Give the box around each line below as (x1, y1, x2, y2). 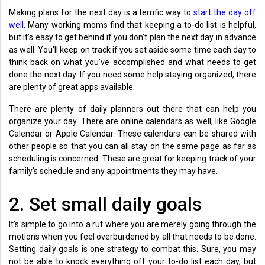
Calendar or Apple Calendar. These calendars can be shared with (9, 128, 256, 138)
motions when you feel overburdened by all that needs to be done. (9, 231, 256, 241)
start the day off (193, 7, 257, 17)
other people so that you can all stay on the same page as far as (9, 141, 256, 151)
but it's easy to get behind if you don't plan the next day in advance (9, 32, 256, 42)
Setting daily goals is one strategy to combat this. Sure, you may (9, 244, 256, 254)
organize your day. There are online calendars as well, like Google (9, 116, 256, 126)
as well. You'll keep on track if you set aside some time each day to (9, 44, 256, 54)
